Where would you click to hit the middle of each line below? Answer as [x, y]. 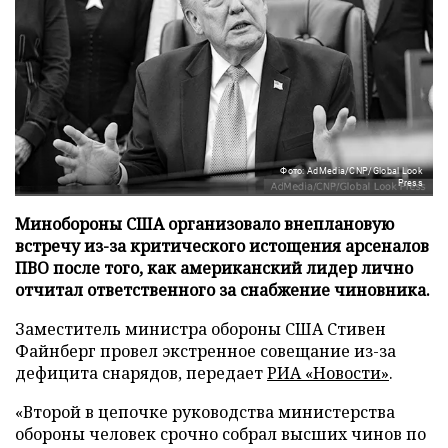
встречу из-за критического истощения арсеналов [222, 245]
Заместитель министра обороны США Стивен [200, 328]
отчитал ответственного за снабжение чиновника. [222, 289]
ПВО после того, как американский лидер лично [214, 267]
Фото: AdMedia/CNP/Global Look [351, 170]
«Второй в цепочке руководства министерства [205, 411]
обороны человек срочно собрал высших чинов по [220, 433]
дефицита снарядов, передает [141, 372]
